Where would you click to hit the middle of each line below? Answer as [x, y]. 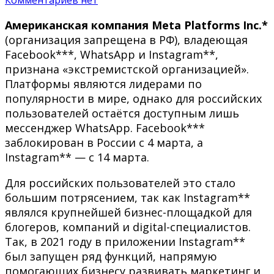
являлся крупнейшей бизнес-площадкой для [128, 212]
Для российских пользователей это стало [120, 183]
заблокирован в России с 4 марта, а [104, 142]
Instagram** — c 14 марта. [77, 157]
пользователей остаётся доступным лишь [122, 113]
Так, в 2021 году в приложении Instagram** [125, 241]
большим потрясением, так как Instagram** [128, 197]
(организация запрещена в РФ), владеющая [126, 39]
